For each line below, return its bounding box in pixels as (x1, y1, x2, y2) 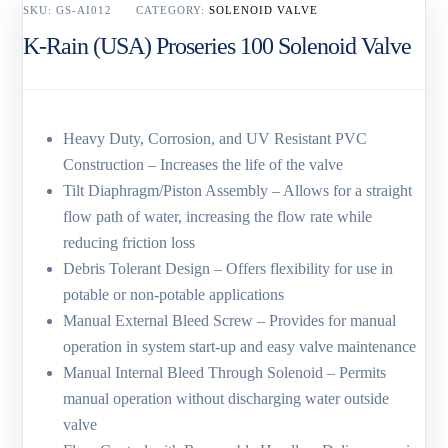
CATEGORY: (136, 4, 210, 17)
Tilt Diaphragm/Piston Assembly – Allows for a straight (63, 182, 413, 200)
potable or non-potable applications (63, 286, 285, 304)
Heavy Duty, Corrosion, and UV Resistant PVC (63, 130, 368, 148)
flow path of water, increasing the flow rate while (63, 208, 373, 226)
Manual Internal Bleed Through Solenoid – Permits (63, 364, 387, 382)
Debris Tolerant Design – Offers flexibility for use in (63, 260, 394, 278)
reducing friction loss (63, 234, 196, 252)
